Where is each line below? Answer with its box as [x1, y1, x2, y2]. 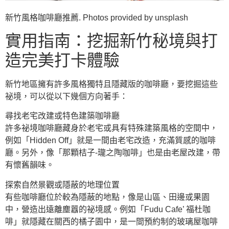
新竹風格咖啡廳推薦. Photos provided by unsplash [5, 13, 188, 22]
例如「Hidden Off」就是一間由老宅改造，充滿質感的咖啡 [5, 136, 216, 145]
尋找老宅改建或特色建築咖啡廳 [5, 111, 120, 121]
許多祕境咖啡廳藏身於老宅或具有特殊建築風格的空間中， [5, 124, 218, 133]
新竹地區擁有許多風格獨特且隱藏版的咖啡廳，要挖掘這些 [5, 80, 218, 89]
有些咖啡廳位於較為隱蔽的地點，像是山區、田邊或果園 [5, 192, 210, 201]
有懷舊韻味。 [5, 161, 54, 170]
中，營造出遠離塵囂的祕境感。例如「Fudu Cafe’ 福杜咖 [5, 204, 211, 214]
